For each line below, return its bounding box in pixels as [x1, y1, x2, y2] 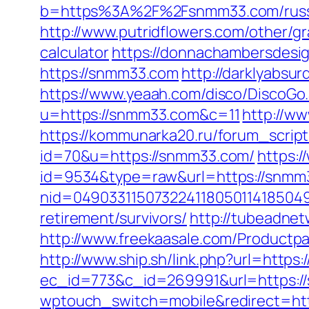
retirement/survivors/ [40, 208, 187, 228]
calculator [40, 42, 110, 63]
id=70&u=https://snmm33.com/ [40, 146, 255, 166]
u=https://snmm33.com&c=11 [40, 104, 240, 125]
